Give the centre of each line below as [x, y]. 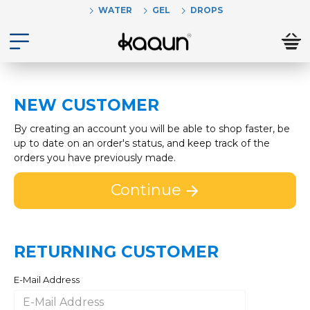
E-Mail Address [47, 280]
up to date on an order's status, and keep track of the [142, 143]
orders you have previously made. [95, 158]
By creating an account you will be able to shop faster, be [152, 129]
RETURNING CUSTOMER [116, 252]
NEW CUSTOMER [86, 105]
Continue [146, 190]
